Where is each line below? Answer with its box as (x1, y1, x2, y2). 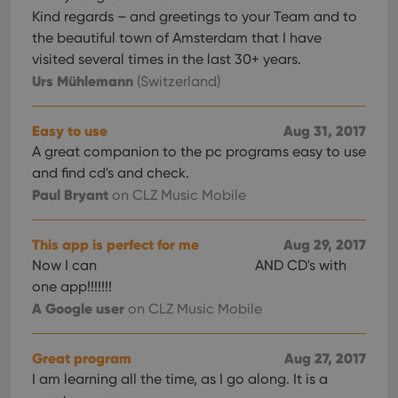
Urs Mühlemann (32, 72, 133, 90)
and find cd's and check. (32, 164, 189, 181)
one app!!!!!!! (32, 278, 112, 295)
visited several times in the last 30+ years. (32, 51, 301, 68)
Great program (32, 349, 131, 367)
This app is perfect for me (32, 235, 199, 253)
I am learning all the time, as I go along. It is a (32, 370, 328, 387)
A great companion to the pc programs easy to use (32, 143, 366, 160)
